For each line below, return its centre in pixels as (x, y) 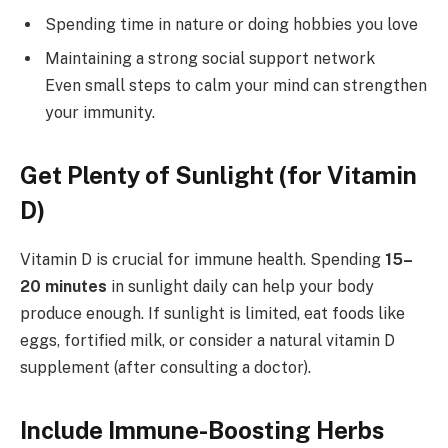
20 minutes (63, 287)
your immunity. (100, 112)
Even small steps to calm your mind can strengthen (236, 85)
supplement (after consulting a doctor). (165, 368)
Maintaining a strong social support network (210, 58)
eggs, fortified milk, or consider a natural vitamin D (207, 341)
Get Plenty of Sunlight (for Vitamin (218, 175)
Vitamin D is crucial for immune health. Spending (202, 260)
